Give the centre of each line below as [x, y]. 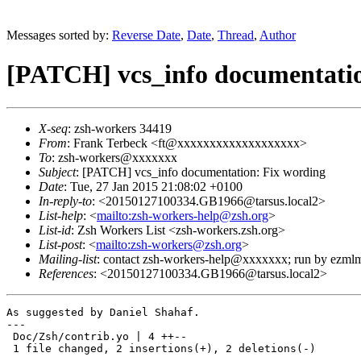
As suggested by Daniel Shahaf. [103, 312]
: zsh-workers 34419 [120, 128]
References [66, 273]
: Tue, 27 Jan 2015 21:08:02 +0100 [153, 186]
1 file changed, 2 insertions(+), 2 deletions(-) [161, 348]
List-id [55, 230]
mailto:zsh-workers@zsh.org [169, 244]
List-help [61, 215]
